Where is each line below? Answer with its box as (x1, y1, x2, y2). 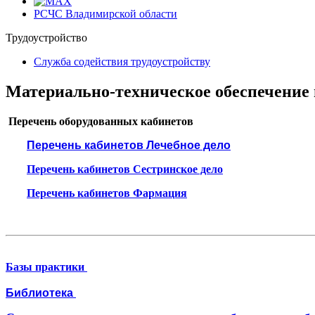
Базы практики (6, 260, 84, 273)
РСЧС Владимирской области (34, 8, 177, 20)
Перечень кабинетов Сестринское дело (27, 162, 223, 175)
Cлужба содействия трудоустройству (34, 56, 210, 67)
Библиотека (6, 286, 76, 299)
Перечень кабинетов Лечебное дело (27, 139, 231, 151)
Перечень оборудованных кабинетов (8, 115, 193, 127)
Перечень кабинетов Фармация (27, 186, 187, 199)
